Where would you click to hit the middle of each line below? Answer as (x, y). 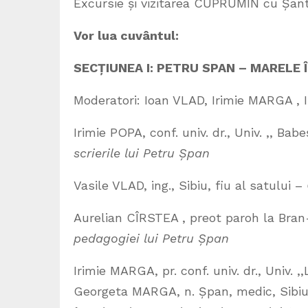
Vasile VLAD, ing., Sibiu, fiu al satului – (190, 185)
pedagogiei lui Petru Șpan (155, 238)
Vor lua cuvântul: (126, 35)
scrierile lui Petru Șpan (146, 153)
